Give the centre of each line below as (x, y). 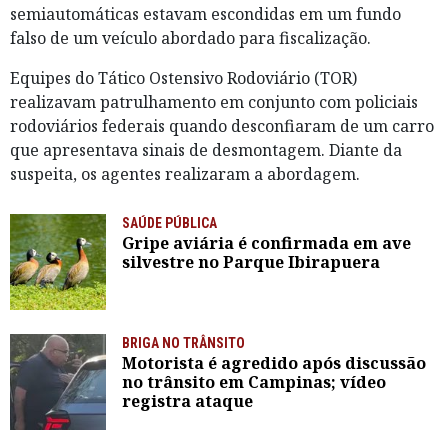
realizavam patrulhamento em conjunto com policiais (214, 102)
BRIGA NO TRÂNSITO (183, 343)
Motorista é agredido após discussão (274, 363)
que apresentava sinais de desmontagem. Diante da (206, 150)
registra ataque (187, 401)
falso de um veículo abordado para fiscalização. (190, 38)
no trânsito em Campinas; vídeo (254, 382)
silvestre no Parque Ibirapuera (251, 262)
